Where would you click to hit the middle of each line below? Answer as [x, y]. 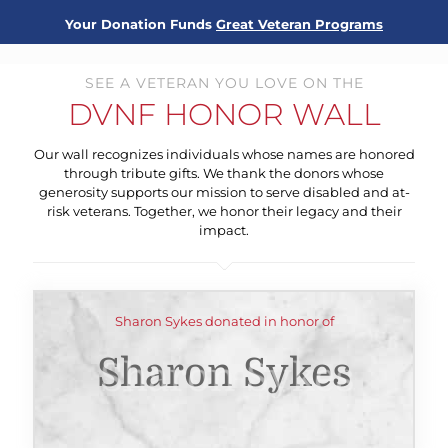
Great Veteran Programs [299, 24]
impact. [224, 230]
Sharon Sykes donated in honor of [224, 321]
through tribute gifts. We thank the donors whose [224, 173]
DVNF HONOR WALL [224, 114]
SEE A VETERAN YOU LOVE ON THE [224, 83]
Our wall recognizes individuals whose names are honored [224, 154]
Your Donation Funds [140, 24]
